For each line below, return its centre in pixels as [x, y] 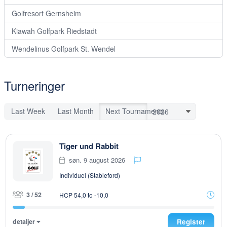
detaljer [25, 221]
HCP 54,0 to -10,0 [84, 195]
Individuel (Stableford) [90, 175]
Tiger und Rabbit [89, 146]
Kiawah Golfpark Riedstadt [54, 31]
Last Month [75, 111]
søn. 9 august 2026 [97, 160]
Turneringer [34, 85]
